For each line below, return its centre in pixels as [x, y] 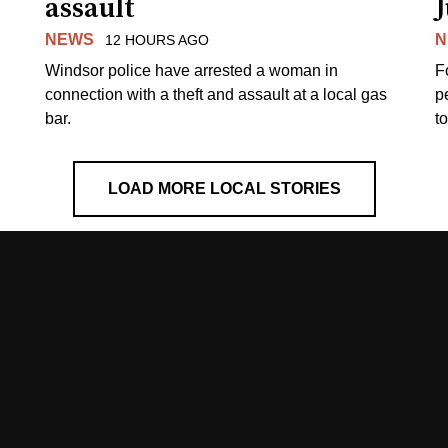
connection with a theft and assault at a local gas [216, 94]
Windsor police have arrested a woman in [192, 70]
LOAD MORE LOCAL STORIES [224, 188]
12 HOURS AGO [156, 39]
